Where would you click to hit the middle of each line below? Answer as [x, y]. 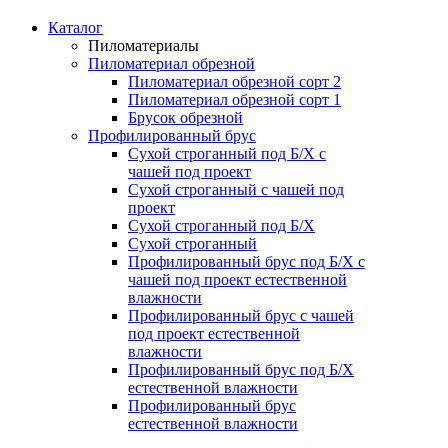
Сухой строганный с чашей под [236, 189]
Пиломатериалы [143, 45]
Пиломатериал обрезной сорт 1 [234, 99]
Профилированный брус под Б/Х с [246, 261]
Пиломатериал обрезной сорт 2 [234, 81]
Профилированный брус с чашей [241, 315]
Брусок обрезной [185, 117]
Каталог [75, 27]
